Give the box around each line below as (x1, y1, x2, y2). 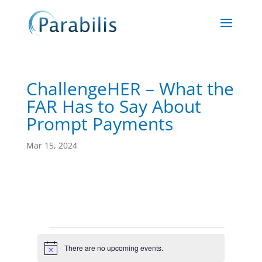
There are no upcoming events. (64, 243, 164, 253)
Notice (44, 246, 65, 257)
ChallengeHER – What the (26, 77, 234, 101)
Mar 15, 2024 (26, 140, 77, 151)
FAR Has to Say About (26, 94, 201, 118)
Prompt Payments (26, 112, 173, 136)
